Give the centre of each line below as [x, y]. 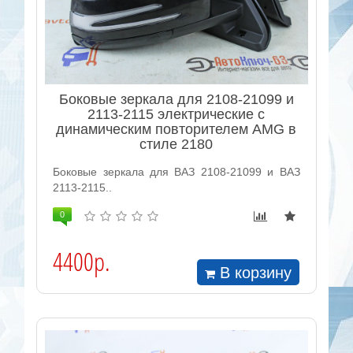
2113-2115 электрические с [176, 115]
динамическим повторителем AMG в [176, 130]
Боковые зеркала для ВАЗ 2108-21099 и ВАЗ [176, 172]
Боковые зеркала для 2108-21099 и [176, 100]
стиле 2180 [176, 145]
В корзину [256, 272]
